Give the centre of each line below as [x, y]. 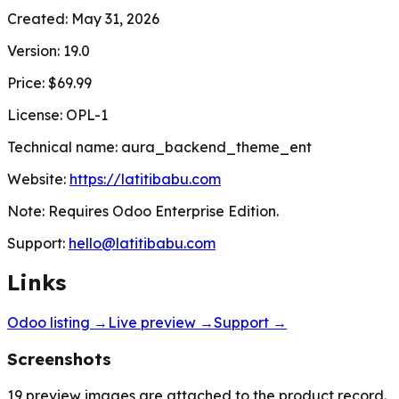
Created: [39, 18]
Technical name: [64, 147]
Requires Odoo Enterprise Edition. [163, 211]
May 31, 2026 [115, 18]
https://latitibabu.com [145, 179]
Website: [37, 179]
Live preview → [161, 323]
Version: [35, 50]
